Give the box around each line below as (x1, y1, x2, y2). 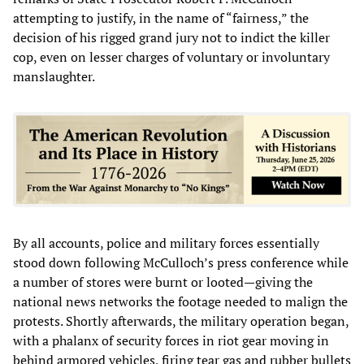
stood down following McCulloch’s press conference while (13, 253, 349, 271)
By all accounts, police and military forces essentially (13, 233, 319, 252)
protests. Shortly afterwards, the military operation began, (13, 311, 349, 330)
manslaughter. (13, 67, 95, 85)
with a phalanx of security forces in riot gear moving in (13, 331, 329, 349)
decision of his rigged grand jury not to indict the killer (13, 28, 330, 46)
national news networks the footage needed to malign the (13, 292, 348, 310)
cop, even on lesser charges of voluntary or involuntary (13, 47, 330, 66)
